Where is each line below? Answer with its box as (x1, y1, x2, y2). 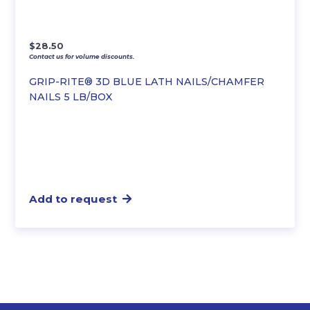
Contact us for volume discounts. (29, 52, 135, 60)
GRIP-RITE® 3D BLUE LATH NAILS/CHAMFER (29, 75, 265, 88)
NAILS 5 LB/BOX (29, 90, 113, 103)
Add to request (29, 192, 118, 206)
